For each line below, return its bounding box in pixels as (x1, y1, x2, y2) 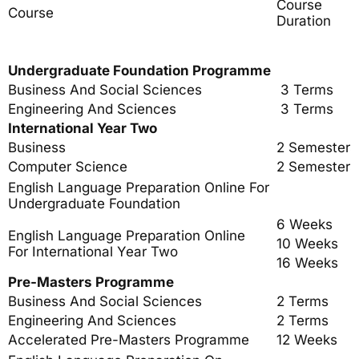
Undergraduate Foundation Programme (8, 63, 271, 79)
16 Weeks (276, 255, 338, 271)
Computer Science (8, 159, 127, 175)
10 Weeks (276, 236, 338, 252)
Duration (276, 13, 331, 29)
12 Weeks (276, 332, 337, 348)
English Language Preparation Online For (8, 179, 269, 196)
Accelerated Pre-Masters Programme (8, 332, 249, 348)
